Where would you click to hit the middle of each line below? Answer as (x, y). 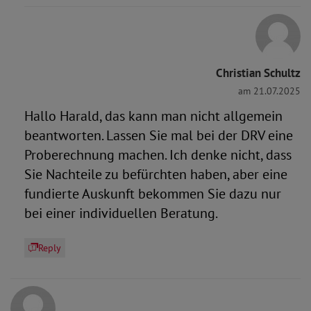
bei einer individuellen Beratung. (121, 213)
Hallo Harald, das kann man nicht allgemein (153, 116)
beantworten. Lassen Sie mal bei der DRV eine (159, 135)
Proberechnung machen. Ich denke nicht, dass (158, 155)
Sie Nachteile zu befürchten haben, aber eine (156, 174)
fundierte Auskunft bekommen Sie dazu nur (153, 194)
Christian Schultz (258, 73)
